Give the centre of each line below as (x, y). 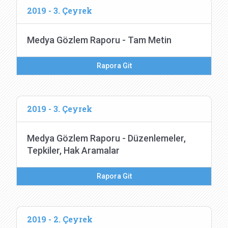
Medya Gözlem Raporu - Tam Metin (99, 40)
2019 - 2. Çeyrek (60, 219)
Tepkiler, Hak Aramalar (73, 150)
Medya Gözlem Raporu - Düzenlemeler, (106, 138)
